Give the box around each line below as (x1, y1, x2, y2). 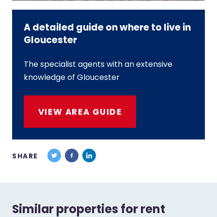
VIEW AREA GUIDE (38, 106, 122, 118)
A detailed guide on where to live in (24, 20, 191, 34)
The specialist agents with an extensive (24, 59, 173, 70)
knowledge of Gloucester (24, 72, 120, 83)
